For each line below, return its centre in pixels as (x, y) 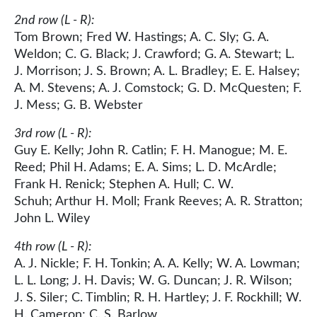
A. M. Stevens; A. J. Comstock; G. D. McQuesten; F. (158, 88)
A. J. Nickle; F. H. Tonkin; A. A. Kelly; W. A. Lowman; (157, 264)
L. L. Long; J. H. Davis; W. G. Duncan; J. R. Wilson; (153, 281)
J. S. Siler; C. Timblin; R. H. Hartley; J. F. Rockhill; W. (158, 298)
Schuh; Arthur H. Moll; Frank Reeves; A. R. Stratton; (158, 201)
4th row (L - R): (53, 247)
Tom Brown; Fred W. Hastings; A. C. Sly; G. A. (142, 37)
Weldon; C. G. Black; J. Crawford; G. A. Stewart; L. (154, 54)
